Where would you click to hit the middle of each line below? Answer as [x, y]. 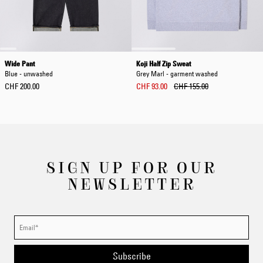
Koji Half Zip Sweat [163, 63]
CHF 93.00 [152, 86]
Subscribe [131, 256]
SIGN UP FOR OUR [131, 167]
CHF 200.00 [22, 86]
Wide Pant [20, 63]
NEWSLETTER [131, 183]
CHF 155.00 [191, 86]
